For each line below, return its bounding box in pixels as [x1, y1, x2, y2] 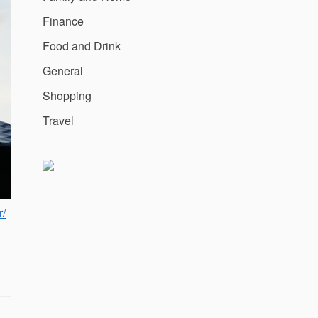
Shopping [43, 87, 92, 104]
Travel [43, 111, 74, 128]
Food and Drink [43, 37, 121, 54]
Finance [43, 12, 84, 29]
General [43, 62, 83, 79]
